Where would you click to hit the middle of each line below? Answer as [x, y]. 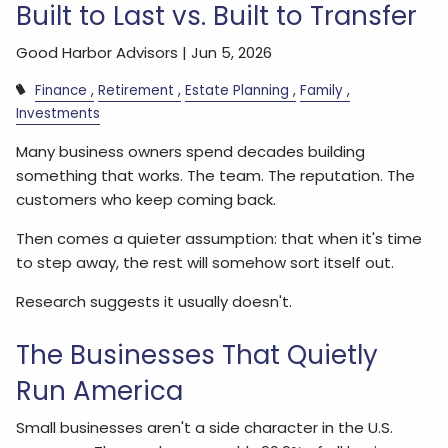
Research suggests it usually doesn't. [154, 301]
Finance [61, 90]
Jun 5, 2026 [232, 52]
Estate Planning [237, 90]
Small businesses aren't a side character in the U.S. [205, 427]
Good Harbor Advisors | [104, 52]
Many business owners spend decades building [191, 151]
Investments [58, 113]
